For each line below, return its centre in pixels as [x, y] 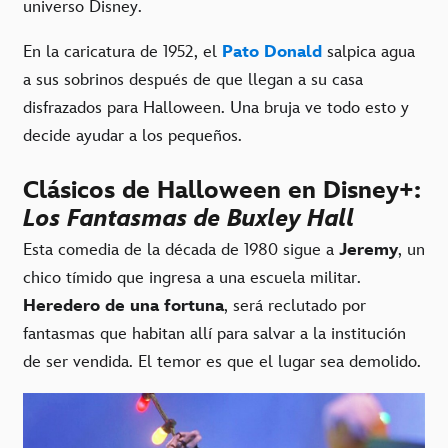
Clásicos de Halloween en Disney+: [222, 190]
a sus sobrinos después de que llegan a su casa [193, 79]
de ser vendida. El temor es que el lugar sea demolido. [222, 362]
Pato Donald [272, 51]
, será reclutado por [295, 306]
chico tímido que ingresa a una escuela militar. [192, 278]
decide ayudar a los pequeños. [132, 135]
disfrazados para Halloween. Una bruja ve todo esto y [216, 107]
